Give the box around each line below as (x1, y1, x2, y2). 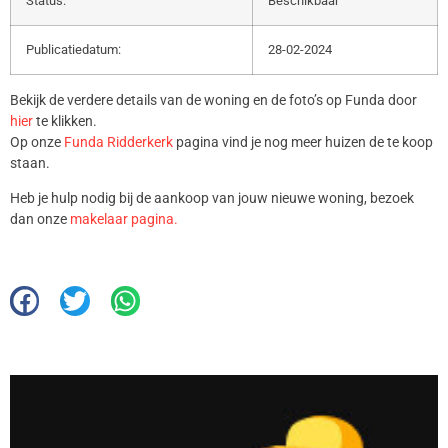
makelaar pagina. (70, 211, 178, 228)
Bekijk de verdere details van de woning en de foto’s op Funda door (10, 91, 417, 108)
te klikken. (33, 112, 100, 129)
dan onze (10, 211, 70, 228)
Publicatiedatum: (26, 41, 121, 57)
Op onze (10, 133, 64, 150)
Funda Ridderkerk (64, 133, 173, 150)
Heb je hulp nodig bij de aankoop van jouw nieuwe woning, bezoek (10, 190, 414, 207)
